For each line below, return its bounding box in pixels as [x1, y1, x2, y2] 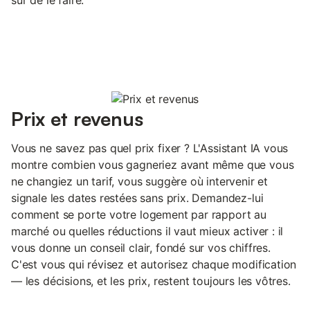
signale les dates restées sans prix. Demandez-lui [11, 190, 264, 205]
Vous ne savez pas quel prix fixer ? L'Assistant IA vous [11, 140, 289, 155]
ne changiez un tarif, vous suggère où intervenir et [11, 174, 268, 188]
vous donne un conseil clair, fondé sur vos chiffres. [11, 240, 271, 255]
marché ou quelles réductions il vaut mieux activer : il [11, 224, 284, 238]
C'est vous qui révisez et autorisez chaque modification [11, 257, 297, 271]
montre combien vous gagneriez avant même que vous [11, 157, 294, 172]
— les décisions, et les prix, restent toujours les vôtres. [11, 273, 291, 288]
